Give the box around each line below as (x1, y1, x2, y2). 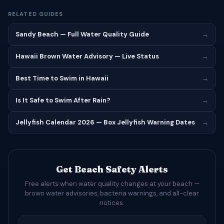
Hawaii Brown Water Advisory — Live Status (15, 52, 159, 60)
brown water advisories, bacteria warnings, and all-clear (25, 189, 199, 197)
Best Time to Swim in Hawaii (15, 74, 108, 82)
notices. (99, 198, 124, 207)
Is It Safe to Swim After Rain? (15, 96, 110, 104)
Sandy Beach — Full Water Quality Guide (15, 30, 149, 38)
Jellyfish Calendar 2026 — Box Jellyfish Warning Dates (15, 118, 195, 126)
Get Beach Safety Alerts (56, 163, 168, 175)
